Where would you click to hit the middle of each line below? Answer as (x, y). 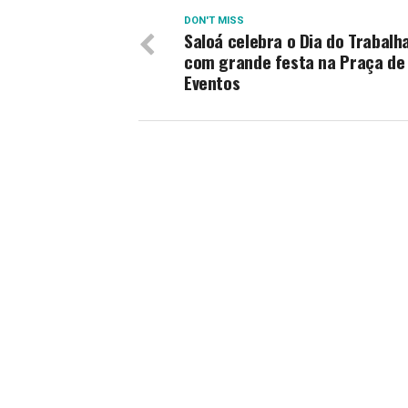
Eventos (212, 82)
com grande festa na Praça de (295, 61)
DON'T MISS (214, 20)
